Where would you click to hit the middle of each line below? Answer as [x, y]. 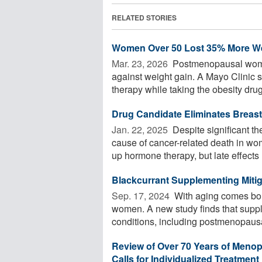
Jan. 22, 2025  [141, 129]
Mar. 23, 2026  [141, 63]
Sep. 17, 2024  [142, 195]
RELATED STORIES [144, 17]
